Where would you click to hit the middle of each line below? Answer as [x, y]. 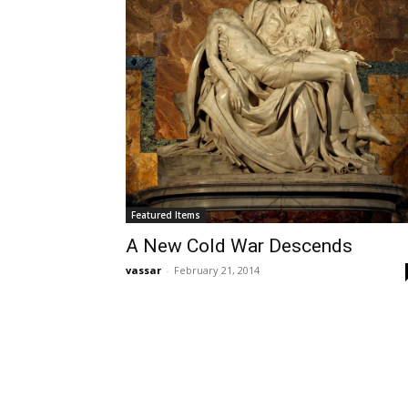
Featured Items [166, 214]
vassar [143, 270]
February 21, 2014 [217, 270]
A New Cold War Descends [239, 245]
